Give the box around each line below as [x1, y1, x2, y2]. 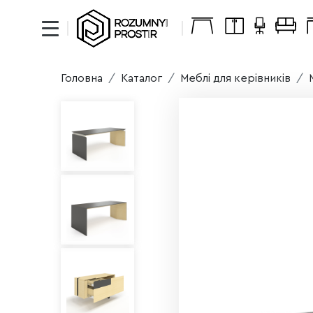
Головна [61, 73, 103, 84]
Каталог [121, 73, 163, 84]
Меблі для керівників [180, 73, 291, 84]
